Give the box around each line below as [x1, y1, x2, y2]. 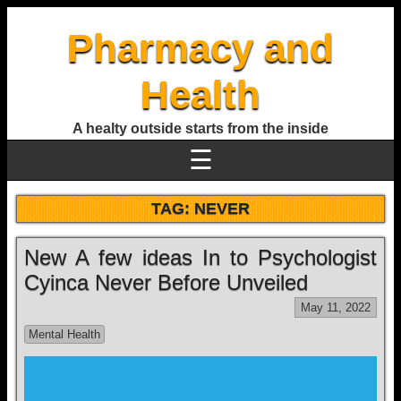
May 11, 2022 [301, 301, 371, 314]
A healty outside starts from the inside [73, 121, 328, 136]
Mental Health [29, 328, 100, 341]
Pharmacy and [67, 26, 334, 70]
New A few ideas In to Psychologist [24, 245, 377, 269]
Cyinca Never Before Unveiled [24, 270, 308, 294]
